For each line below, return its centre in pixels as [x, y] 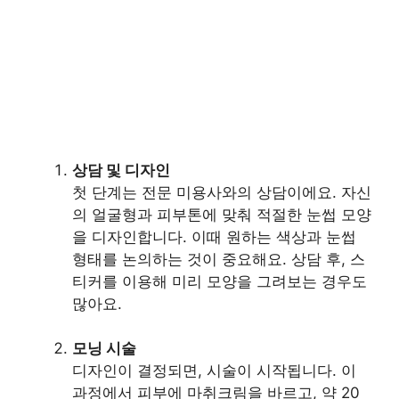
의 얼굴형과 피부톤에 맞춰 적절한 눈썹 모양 [222, 214]
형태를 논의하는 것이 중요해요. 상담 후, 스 [219, 259]
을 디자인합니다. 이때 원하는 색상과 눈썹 [214, 236]
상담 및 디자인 [121, 170]
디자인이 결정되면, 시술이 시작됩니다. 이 [214, 370]
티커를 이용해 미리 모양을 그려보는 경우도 [220, 281]
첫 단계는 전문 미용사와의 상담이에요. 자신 [222, 192]
